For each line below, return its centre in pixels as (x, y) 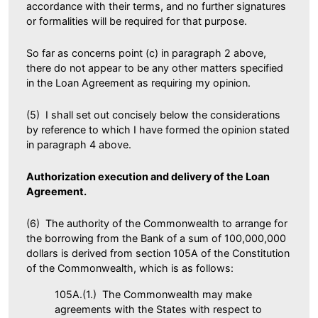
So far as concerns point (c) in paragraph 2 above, (146, 53)
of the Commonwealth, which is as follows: (130, 268)
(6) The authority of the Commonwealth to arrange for (157, 223)
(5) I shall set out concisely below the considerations (153, 114)
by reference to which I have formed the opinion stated (158, 129)
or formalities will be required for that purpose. (137, 21)
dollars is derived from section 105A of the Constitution (158, 253)
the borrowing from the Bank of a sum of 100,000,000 (156, 238)
